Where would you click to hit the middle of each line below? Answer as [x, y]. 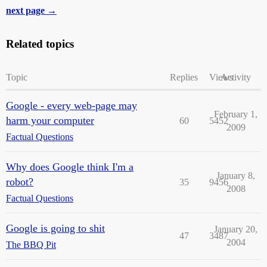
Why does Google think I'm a [70, 167]
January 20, [236, 229]
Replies [184, 77]
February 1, [236, 114]
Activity [236, 77]
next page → [31, 10]
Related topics [40, 44]
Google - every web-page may [72, 105]
